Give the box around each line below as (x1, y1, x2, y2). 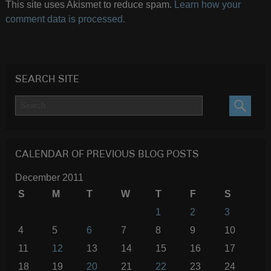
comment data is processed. (5, 13, 125, 24)
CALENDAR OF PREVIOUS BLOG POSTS (15, 150, 199, 160)
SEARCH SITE (15, 74, 79, 85)
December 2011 (15, 172, 83, 183)
